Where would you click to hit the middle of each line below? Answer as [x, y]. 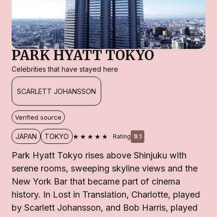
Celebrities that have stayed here [65, 69]
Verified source [38, 117]
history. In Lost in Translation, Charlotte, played [106, 195]
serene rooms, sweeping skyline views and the [105, 169]
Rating [122, 136]
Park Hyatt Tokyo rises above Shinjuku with [99, 155]
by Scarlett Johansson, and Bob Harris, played [105, 208]
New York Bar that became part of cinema [96, 182]
